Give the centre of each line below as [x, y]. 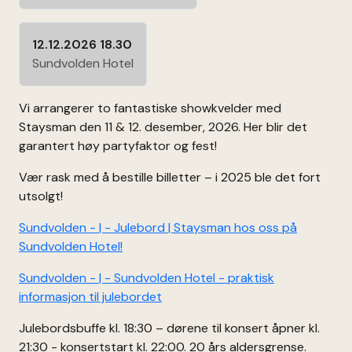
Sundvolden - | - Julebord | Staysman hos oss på [158, 227]
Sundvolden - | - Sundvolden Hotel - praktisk [147, 277]
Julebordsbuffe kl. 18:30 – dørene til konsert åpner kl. [169, 328]
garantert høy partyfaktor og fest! [118, 145]
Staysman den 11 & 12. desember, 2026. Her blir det [163, 126]
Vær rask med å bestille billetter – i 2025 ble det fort [170, 177]
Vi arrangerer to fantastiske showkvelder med [150, 108]
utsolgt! [41, 196]
